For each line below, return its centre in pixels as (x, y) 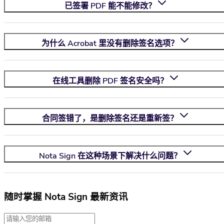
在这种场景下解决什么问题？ (128, 156)
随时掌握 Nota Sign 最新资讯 (66, 197)
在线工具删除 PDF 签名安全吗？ (110, 81)
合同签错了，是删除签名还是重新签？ (110, 119)
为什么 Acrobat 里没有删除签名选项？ (110, 44)
